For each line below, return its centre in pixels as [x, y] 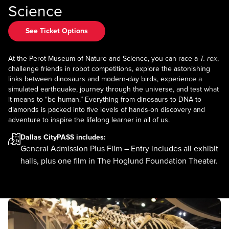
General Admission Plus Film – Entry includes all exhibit [119, 148]
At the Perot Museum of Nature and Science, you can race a [104, 58]
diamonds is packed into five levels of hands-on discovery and [107, 109]
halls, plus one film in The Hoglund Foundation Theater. [119, 161]
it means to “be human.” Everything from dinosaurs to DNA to [105, 99]
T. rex [209, 58]
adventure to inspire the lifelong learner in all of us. [89, 120]
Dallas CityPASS [47, 137]
